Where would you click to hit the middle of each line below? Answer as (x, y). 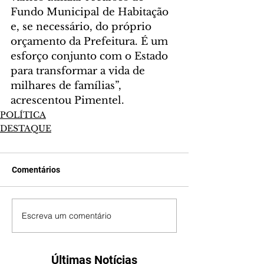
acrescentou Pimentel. (67, 101)
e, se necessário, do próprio (82, 27)
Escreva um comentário (67, 215)
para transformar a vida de (79, 71)
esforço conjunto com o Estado (91, 57)
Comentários (36, 170)
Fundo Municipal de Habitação (91, 12)
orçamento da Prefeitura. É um (91, 42)
